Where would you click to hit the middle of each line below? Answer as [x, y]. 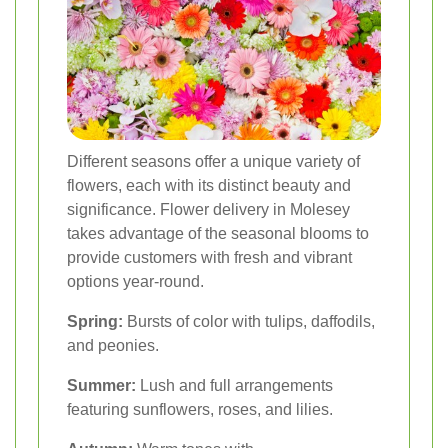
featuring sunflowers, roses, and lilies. [200, 410]
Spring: [95, 322]
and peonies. [113, 346]
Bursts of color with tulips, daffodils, [249, 322]
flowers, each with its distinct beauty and [209, 186]
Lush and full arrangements [234, 386]
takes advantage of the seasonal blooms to [218, 234]
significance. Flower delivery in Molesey [208, 210]
